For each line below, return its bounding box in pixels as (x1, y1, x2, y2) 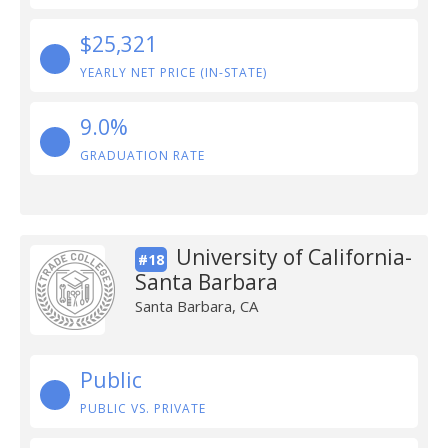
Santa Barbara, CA (134, 296, 258, 316)
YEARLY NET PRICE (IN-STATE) (80, 64, 267, 81)
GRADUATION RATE (80, 147, 205, 164)
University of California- (175, 243, 412, 271)
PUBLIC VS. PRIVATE (80, 400, 206, 417)
